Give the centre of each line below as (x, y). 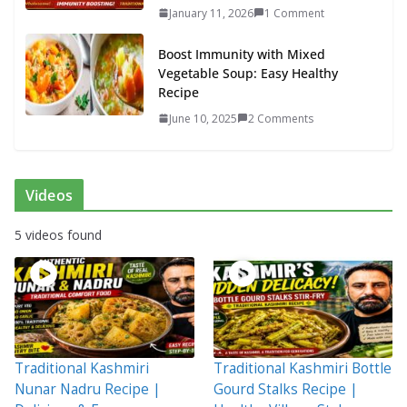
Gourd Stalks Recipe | (285, 389)
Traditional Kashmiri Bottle (302, 368)
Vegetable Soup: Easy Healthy (248, 73)
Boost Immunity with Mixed (242, 54)
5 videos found (58, 234)
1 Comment (294, 13)
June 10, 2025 (203, 118)
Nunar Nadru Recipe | (88, 389)
